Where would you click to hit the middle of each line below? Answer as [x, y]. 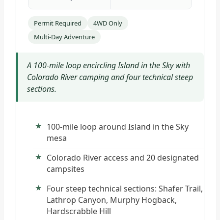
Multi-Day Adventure [64, 37]
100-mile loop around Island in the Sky [118, 126]
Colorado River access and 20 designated [123, 157]
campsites [66, 169]
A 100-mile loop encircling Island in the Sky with [109, 65]
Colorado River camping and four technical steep [110, 77]
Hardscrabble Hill [79, 211]
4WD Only [108, 23]
